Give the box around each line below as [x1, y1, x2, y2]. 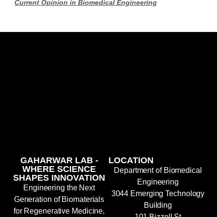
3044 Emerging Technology [111, 189, 205, 198]
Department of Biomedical [114, 166, 202, 174]
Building [143, 201, 172, 209]
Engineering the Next [23, 183, 95, 192]
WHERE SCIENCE [22, 164, 96, 174]
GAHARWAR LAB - [20, 155, 98, 165]
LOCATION [108, 155, 154, 165]
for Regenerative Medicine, [13, 206, 105, 215]
